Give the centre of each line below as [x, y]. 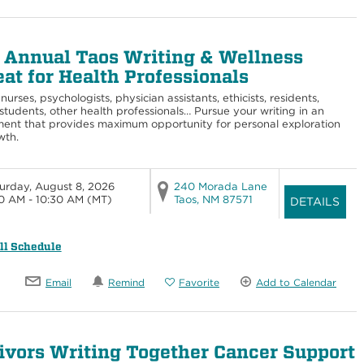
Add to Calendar [296, 282]
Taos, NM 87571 [213, 199]
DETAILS [315, 201]
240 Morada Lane [220, 186]
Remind [126, 282]
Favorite [199, 282]
